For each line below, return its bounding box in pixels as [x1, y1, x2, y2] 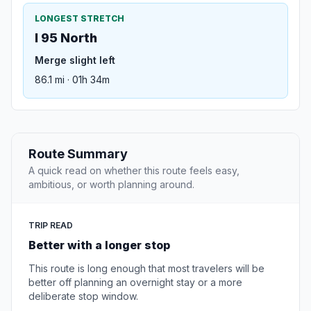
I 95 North [35, 31, 97, 46]
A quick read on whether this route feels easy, [28, 165, 239, 177]
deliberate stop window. [28, 290, 138, 303]
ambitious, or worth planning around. [28, 178, 194, 191]
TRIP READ [28, 220, 73, 231]
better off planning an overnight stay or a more [28, 276, 242, 289]
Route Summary [28, 146, 128, 162]
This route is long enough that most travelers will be [28, 262, 264, 275]
